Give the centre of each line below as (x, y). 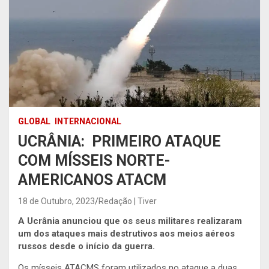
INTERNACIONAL (88, 121)
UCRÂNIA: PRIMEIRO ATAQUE (119, 141)
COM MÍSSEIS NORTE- (94, 160)
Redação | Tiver (128, 201)
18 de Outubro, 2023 (56, 201)
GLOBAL (34, 121)
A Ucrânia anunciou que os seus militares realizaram (130, 221)
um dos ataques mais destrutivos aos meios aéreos (126, 233)
